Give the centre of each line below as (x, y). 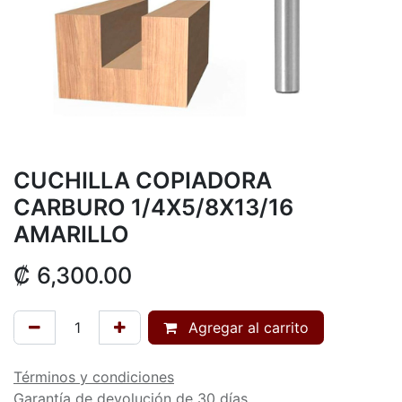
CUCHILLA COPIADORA (143, 180)
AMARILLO (71, 234)
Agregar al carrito (246, 327)
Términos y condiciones (94, 376)
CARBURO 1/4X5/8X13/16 (153, 207)
